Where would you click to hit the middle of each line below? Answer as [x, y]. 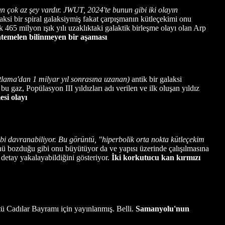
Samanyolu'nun [162, 208]
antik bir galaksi [157, 79]
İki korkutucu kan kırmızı [156, 157]
